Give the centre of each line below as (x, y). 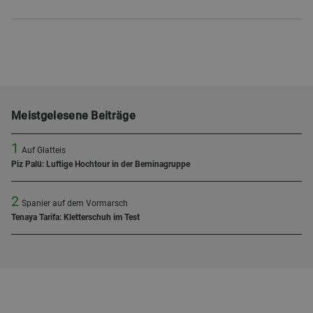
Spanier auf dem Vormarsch (75, 203)
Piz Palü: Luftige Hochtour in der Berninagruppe (101, 164)
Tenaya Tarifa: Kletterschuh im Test (75, 217)
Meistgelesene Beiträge (74, 116)
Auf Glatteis (44, 150)
